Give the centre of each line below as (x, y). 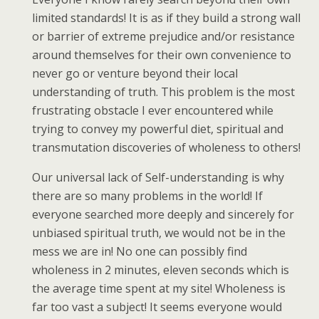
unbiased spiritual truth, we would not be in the (159, 233)
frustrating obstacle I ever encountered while (153, 110)
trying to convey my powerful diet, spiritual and (158, 129)
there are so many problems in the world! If (147, 196)
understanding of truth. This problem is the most (163, 92)
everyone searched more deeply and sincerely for (163, 214)
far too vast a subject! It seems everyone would (157, 307)
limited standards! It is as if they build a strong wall (166, 18)
